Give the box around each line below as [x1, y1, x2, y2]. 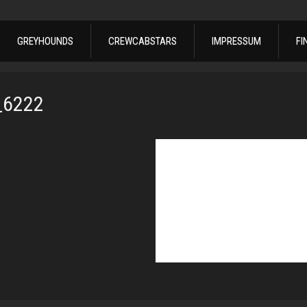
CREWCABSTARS [108, 35, 177, 48]
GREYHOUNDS [17, 35, 73, 48]
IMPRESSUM [212, 35, 261, 48]
